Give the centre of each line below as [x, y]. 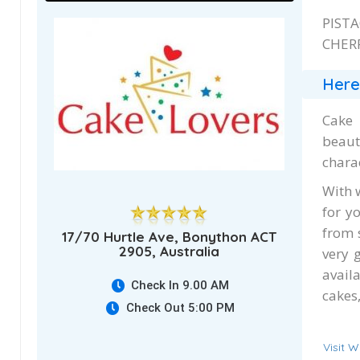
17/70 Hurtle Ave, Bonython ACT [170, 236]
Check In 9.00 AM [180, 285]
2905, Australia [170, 251]
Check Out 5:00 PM [180, 307]
